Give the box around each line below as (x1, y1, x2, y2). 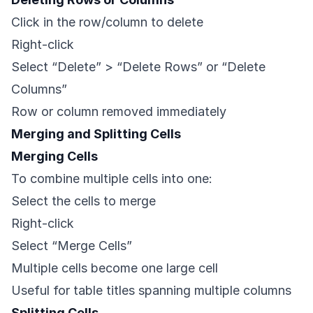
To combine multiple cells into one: (11, 171, 212, 187)
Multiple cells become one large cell (11, 261, 218, 276)
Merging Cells (11, 149, 98, 164)
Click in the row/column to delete (11, 15, 203, 30)
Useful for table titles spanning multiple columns (11, 283, 291, 298)
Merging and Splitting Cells (11, 126, 181, 142)
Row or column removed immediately (11, 104, 226, 119)
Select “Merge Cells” (11, 238, 132, 254)
